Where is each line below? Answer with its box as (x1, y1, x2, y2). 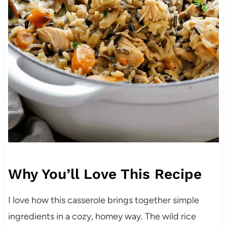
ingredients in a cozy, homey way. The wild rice (8, 211, 196, 222)
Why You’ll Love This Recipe (8, 166, 202, 183)
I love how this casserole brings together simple (8, 195, 199, 206)
